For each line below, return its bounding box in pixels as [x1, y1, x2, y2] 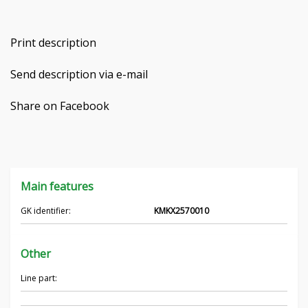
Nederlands [124, 41, 206, 62]
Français [135, 73, 195, 94]
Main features [21, 179, 93, 194]
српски [140, 137, 190, 159]
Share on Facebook [10, 98, 109, 113]
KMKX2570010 [154, 205, 209, 217]
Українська [124, 170, 207, 192]
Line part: [21, 272, 57, 284]
